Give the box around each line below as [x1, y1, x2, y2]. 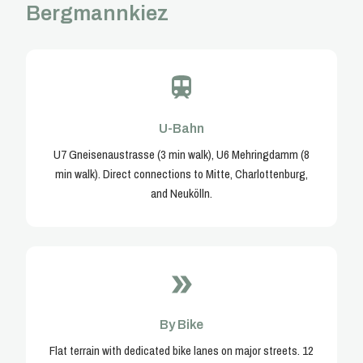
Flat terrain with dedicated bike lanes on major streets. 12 [49, 342, 314, 360]
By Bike [160, 318, 203, 332]
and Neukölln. [151, 184, 212, 202]
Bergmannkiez [26, 2, 169, 25]
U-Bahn [159, 121, 204, 135]
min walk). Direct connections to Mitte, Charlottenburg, [55, 164, 308, 182]
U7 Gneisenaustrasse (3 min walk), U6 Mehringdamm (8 [53, 145, 310, 163]
